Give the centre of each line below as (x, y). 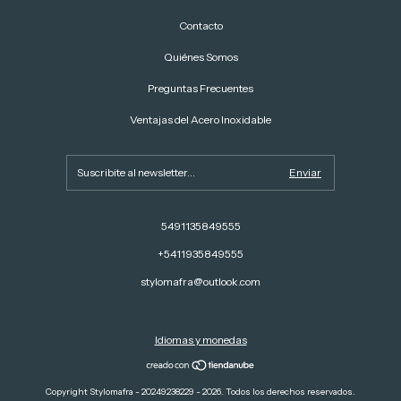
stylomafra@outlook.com (200, 282)
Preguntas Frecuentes (200, 88)
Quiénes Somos (200, 57)
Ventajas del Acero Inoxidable (200, 119)
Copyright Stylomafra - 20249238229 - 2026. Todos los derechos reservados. (200, 392)
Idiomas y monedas (200, 340)
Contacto (200, 26)
